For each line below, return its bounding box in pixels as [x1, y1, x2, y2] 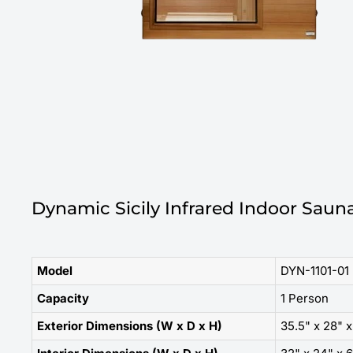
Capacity [37, 290, 89, 306]
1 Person [281, 290, 329, 306]
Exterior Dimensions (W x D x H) [37, 318, 222, 333]
